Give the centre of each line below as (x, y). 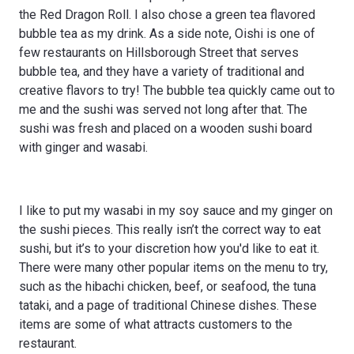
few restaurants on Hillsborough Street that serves (159, 52)
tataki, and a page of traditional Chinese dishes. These (168, 305)
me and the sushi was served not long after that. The (163, 109)
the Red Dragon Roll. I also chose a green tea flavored (167, 14)
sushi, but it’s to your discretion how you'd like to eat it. (169, 248)
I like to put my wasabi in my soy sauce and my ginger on (176, 210)
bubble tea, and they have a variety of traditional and (162, 71)
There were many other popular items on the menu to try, (173, 267)
